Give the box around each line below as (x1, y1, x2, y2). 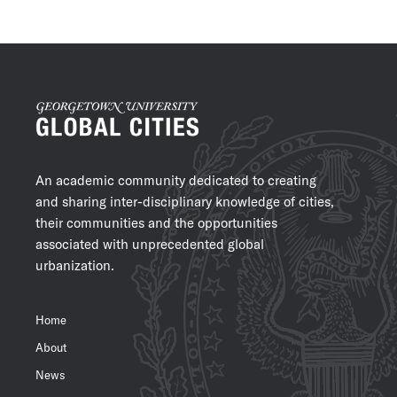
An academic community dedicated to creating (35, 172, 316, 189)
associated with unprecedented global (35, 236, 264, 253)
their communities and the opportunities (35, 214, 277, 231)
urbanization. (35, 257, 114, 274)
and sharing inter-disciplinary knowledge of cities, (35, 193, 334, 210)
